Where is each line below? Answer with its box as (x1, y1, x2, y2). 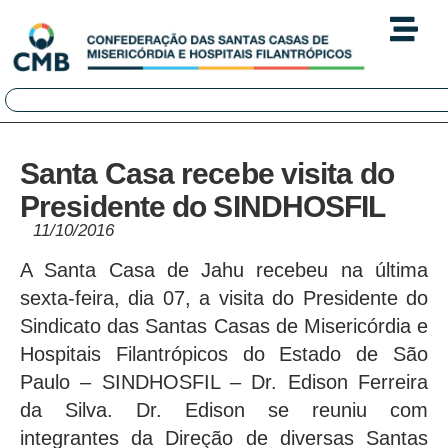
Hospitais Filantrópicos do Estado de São (20, 343, 428, 366)
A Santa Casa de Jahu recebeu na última (20, 259, 428, 282)
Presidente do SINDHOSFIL (20, 190, 386, 224)
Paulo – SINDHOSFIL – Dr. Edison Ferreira (20, 371, 428, 394)
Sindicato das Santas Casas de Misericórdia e (20, 315, 428, 338)
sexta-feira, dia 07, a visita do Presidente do (20, 287, 428, 310)
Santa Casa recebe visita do (20, 157, 394, 191)
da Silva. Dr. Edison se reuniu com (20, 399, 428, 422)
